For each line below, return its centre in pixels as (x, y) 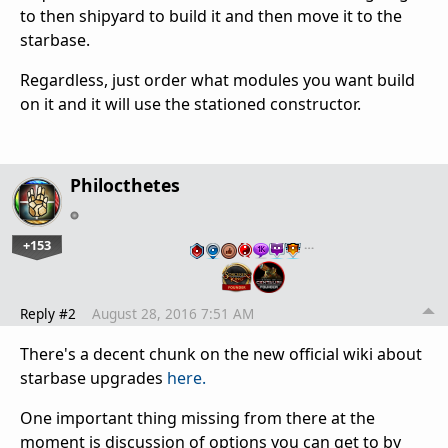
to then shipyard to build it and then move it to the (211, 16)
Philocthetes (125, 185)
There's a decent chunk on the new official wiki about (221, 354)
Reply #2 (48, 314)
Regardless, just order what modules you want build (217, 80)
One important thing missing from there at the (197, 418)
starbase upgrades (93, 378)
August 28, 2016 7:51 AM (173, 314)
